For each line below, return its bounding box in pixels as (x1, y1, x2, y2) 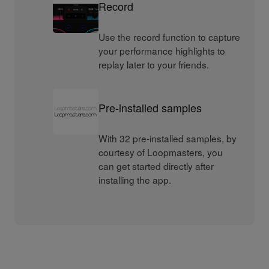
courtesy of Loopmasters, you (98, 145, 223, 159)
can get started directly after (98, 159, 214, 173)
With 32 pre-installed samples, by (98, 131, 237, 145)
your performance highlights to (98, 44, 226, 58)
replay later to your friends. (98, 58, 210, 71)
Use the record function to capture (98, 30, 241, 44)
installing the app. (98, 173, 172, 187)
